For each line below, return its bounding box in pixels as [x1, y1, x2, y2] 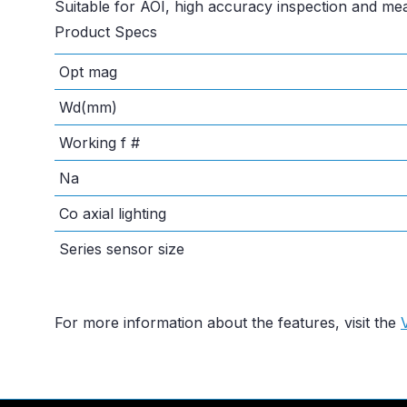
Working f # [59, 134, 140, 152]
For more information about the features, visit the [55, 313, 401, 332]
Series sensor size [59, 240, 184, 258]
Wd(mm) [59, 98, 117, 116]
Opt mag [59, 63, 117, 81]
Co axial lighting [59, 204, 166, 223]
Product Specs [55, 23, 157, 41]
